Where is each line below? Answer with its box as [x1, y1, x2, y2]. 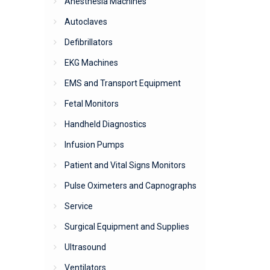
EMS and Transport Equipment [64, 78, 181, 89]
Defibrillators [64, 37, 113, 48]
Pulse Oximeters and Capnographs [64, 181, 196, 191]
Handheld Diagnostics [64, 119, 146, 130]
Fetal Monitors [64, 99, 119, 109]
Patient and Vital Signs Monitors [64, 160, 186, 171]
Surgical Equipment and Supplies [64, 222, 189, 232]
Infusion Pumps [64, 140, 124, 150]
